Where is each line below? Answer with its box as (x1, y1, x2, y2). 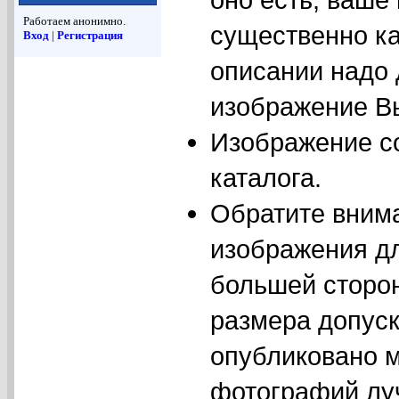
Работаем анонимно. (23, 14, 126, 28)
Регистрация (57, 28, 123, 43)
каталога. (210, 163, 322, 193)
